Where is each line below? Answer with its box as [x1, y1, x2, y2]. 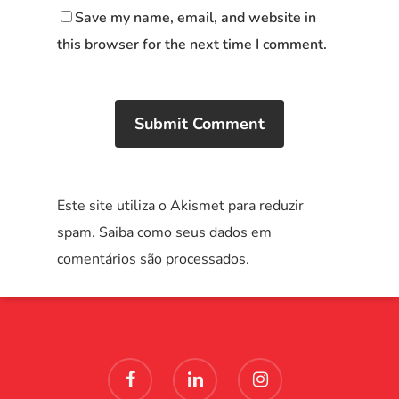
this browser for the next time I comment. [57, 34, 327, 54]
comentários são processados [57, 248, 246, 269]
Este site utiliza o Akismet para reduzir [57, 195, 304, 216]
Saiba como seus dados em [99, 222, 272, 242]
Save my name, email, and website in [75, 7, 316, 28]
